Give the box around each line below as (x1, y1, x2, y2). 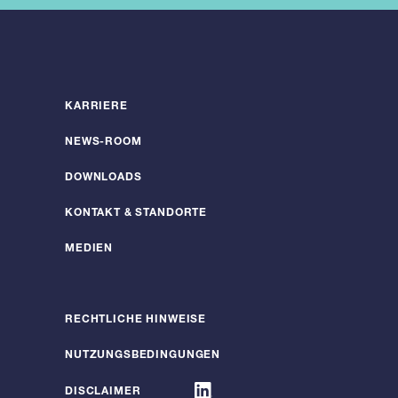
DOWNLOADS (65, 172, 142, 184)
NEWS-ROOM (65, 137, 142, 148)
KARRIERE (65, 101, 128, 113)
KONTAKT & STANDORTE (65, 208, 208, 219)
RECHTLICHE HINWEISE (65, 314, 207, 326)
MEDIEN (65, 243, 114, 255)
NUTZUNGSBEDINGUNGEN (65, 350, 221, 362)
